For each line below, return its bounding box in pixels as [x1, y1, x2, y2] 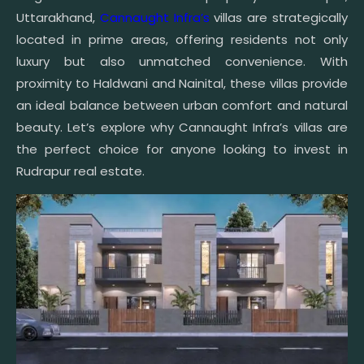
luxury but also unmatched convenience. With [16, 52, 348, 70]
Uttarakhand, [16, 8, 100, 26]
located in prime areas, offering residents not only [16, 30, 348, 48]
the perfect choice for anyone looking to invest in [16, 140, 348, 158]
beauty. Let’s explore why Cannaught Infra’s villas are [16, 118, 348, 136]
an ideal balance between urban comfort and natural [16, 96, 348, 114]
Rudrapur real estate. [16, 162, 145, 180]
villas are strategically [209, 8, 349, 26]
